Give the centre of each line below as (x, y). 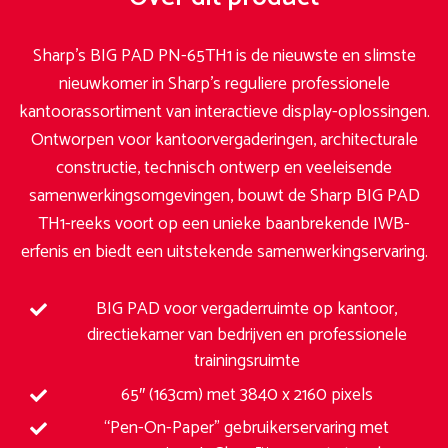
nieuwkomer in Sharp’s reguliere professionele (224, 85)
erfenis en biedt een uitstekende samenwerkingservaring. (224, 253)
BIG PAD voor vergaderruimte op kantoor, (246, 310)
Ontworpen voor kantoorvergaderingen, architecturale (224, 141)
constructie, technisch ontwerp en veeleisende (224, 169)
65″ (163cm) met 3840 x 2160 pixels (246, 395)
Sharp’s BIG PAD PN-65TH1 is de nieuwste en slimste (224, 57)
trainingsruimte (246, 362)
